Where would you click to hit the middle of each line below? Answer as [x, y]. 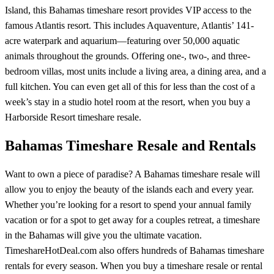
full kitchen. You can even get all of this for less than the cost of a [130, 87]
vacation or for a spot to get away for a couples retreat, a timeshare [132, 220]
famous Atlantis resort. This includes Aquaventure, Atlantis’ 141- [129, 25]
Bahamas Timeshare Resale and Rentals [130, 146]
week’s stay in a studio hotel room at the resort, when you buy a [128, 102]
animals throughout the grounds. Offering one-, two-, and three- [128, 56]
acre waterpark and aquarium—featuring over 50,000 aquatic [122, 41]
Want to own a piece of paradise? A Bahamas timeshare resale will [132, 174]
